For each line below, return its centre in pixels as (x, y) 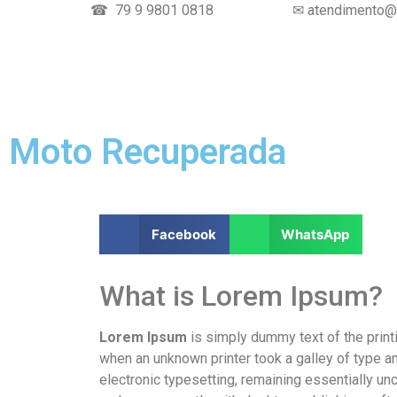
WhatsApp (315, 234)
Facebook (183, 234)
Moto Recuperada (148, 152)
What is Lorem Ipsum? (241, 296)
